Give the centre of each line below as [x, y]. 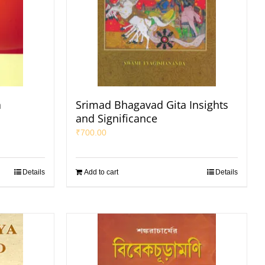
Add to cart [101, 172]
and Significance [117, 118]
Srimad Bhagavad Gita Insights [152, 105]
